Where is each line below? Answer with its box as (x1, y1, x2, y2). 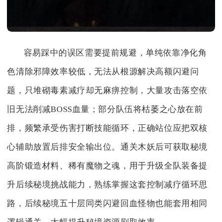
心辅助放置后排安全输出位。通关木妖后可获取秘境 (7, 142, 208, 152)
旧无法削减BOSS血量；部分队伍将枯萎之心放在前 (7, 104, 203, 114)
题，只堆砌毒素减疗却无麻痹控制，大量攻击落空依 (7, 85, 208, 95)
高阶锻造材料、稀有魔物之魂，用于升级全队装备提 (7, 161, 208, 170)
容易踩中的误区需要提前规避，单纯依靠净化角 (23, 48, 207, 57)
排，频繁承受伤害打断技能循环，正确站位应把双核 (7, 123, 208, 133)
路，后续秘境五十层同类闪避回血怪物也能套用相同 (7, 198, 208, 208)
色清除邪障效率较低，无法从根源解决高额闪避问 (7, 66, 199, 76)
